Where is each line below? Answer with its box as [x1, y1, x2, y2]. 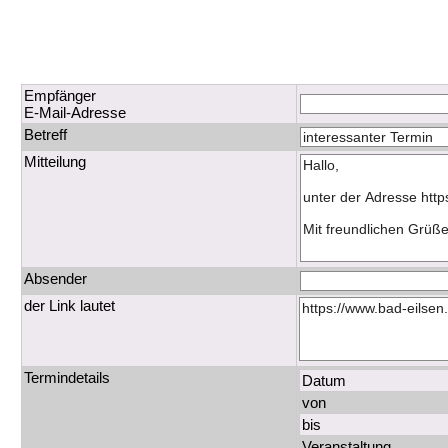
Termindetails [24, 369, 111, 387]
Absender [24, 270, 88, 288]
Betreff [24, 126, 68, 144]
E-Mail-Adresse [24, 104, 127, 122]
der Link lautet [24, 297, 116, 315]
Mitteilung [24, 153, 87, 171]
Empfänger [24, 87, 97, 105]
